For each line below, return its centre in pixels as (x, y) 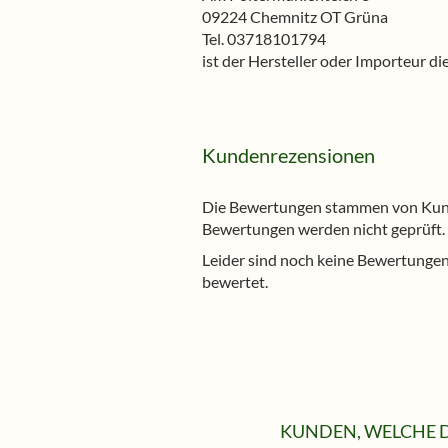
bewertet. (235, 281)
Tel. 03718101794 (264, 38)
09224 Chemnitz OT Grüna (295, 16)
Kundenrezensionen (288, 155)
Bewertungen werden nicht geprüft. (323, 228)
